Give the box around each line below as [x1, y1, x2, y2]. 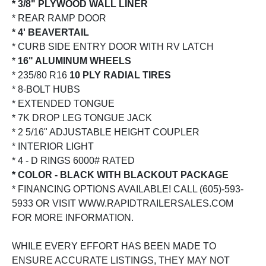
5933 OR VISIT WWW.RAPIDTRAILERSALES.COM [12, 198, 233, 208]
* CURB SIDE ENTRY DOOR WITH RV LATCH [12, 41, 214, 52]
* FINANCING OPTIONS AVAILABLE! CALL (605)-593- [12, 183, 243, 194]
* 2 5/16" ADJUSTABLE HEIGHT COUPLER [12, 126, 199, 137]
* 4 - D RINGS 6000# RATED [12, 155, 135, 166]
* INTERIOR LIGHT [12, 141, 94, 151]
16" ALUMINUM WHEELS [18, 55, 131, 66]
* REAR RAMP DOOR [12, 12, 106, 23]
